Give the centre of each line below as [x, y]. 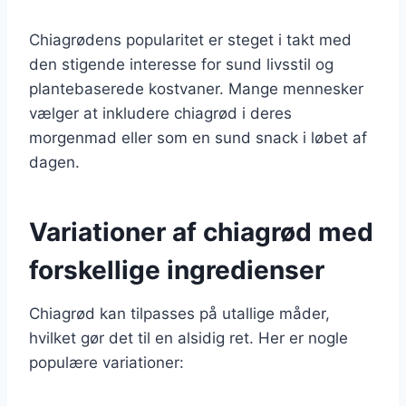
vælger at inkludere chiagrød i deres [160, 113]
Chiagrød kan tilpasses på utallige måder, [179, 313]
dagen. [54, 162]
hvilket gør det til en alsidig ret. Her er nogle [188, 338]
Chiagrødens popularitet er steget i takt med [190, 39]
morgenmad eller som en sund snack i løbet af [198, 137]
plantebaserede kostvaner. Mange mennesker [196, 88]
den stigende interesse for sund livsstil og [181, 64]
